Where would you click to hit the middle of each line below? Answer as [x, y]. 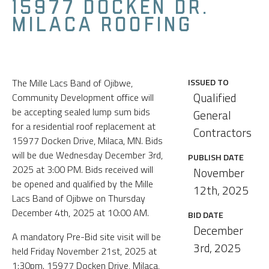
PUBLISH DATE [216, 157]
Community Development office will [83, 97]
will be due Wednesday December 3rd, [87, 155]
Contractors [223, 132]
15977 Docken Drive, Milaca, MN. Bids [87, 140]
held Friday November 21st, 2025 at [84, 251]
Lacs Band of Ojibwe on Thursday [79, 198]
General [213, 115]
